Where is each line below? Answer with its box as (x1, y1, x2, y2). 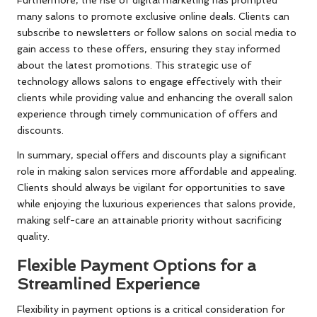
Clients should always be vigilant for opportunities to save (17, 182, 285, 194)
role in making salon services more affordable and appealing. (17, 166, 296, 178)
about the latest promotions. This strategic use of (17, 59, 251, 71)
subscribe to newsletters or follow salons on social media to (17, 27, 296, 39)
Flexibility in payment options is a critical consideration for (17, 304, 285, 316)
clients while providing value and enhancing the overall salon (17, 92, 293, 104)
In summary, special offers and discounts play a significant (17, 149, 287, 161)
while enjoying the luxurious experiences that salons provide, (17, 198, 296, 210)
